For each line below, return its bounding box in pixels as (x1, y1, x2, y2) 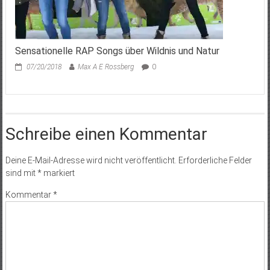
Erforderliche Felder (178, 155, 252, 166)
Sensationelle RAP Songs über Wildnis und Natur (14, 45, 219, 57)
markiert (41, 168, 75, 178)
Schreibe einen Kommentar (5, 124, 207, 145)
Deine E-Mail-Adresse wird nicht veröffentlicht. (5, 155, 177, 166)
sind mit (5, 168, 37, 178)
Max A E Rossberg (77, 63, 134, 72)
